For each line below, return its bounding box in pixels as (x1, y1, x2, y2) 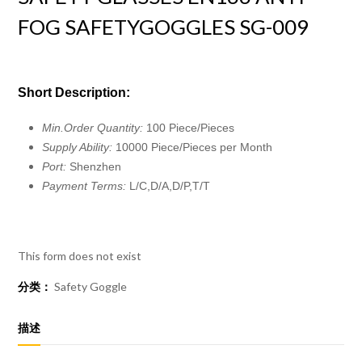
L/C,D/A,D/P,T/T (129, 179, 211, 193)
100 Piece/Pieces (146, 121, 235, 135)
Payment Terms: (42, 179, 130, 193)
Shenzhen (69, 160, 122, 174)
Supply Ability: (42, 141, 116, 154)
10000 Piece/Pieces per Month (116, 141, 273, 154)
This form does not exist (18, 249, 142, 263)
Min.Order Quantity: (42, 121, 147, 135)
